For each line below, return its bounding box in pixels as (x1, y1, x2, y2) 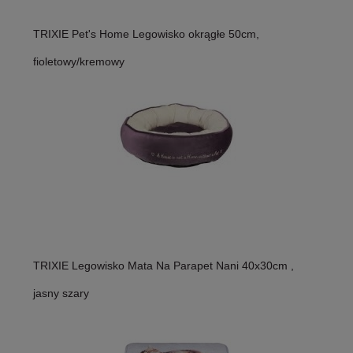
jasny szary (33, 286, 89, 299)
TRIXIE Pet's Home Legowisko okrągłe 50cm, (33, 27, 259, 40)
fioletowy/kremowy (33, 54, 124, 68)
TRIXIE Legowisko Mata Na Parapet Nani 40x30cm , (33, 258, 294, 272)
